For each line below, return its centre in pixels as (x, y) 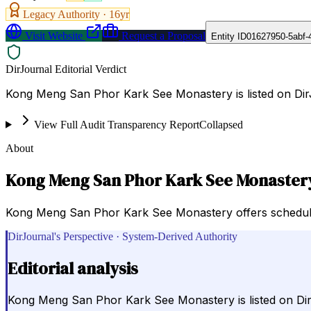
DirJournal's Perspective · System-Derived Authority (123, 236)
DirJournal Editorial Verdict (66, 69)
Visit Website (52, 35)
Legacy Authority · (66, 14)
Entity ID (229, 36)
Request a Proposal (162, 35)
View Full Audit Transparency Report (116, 124)
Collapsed (221, 124)
